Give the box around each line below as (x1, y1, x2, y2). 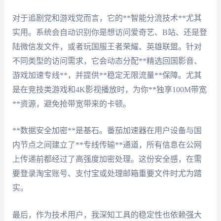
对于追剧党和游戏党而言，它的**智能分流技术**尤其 (12, 13, 202, 22)
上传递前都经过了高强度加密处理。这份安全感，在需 (12, 155, 202, 164)
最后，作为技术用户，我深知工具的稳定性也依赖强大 (12, 210, 202, 219)
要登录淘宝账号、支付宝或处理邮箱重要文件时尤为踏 (12, 169, 202, 178)
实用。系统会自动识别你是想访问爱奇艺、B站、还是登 (12, 28, 207, 37)
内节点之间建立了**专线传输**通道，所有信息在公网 (12, 141, 202, 149)
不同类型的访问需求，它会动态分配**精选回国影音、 (12, 56, 202, 65)
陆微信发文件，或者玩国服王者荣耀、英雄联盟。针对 (12, 42, 202, 51)
